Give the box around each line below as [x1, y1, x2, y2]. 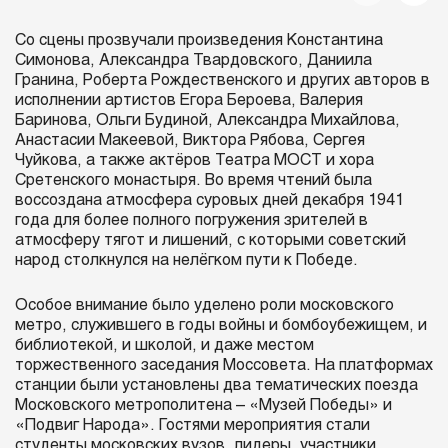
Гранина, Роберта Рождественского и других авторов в [15, 72, 430, 88]
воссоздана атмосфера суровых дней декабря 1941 [15, 192, 404, 208]
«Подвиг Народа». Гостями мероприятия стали [15, 417, 370, 433]
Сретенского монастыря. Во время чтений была [15, 172, 372, 188]
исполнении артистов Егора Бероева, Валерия [15, 92, 363, 108]
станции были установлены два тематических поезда [15, 377, 418, 393]
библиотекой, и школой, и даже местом [15, 337, 314, 353]
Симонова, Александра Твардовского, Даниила [15, 52, 372, 68]
